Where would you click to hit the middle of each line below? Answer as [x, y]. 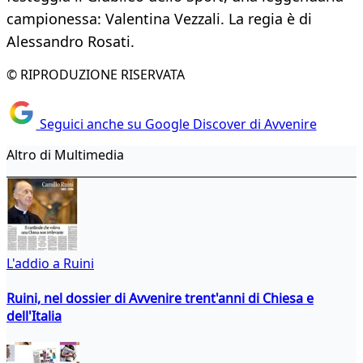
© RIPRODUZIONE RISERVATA [96, 75]
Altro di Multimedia [65, 154]
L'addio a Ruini [50, 263]
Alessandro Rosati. [70, 42]
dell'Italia [34, 316]
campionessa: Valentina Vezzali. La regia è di [159, 19]
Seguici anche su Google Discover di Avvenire [176, 124]
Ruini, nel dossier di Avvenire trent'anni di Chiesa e [160, 298]
